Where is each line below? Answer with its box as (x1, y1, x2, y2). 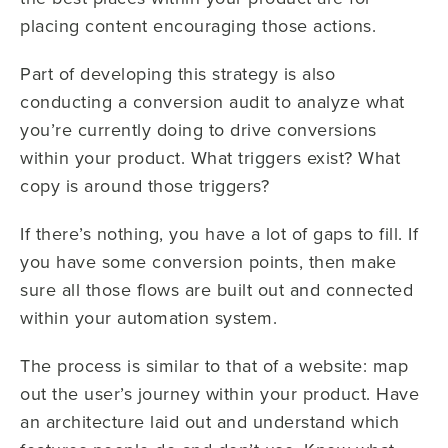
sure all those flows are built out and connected (20, 277, 413, 302)
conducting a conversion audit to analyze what (20, 89, 405, 114)
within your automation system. (20, 305, 277, 330)
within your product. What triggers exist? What (20, 145, 400, 170)
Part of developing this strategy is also (20, 61, 335, 86)
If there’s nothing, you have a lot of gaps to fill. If (20, 221, 418, 246)
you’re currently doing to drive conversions (20, 117, 377, 142)
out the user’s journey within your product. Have (20, 381, 419, 406)
